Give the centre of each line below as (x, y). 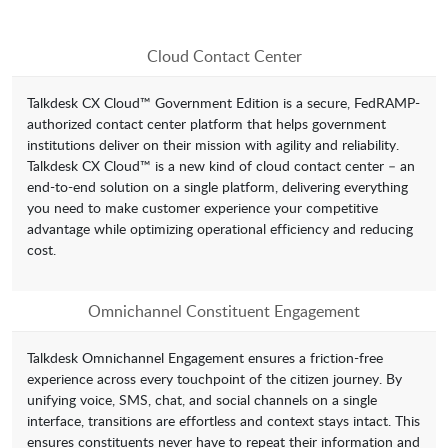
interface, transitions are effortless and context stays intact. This (223, 421)
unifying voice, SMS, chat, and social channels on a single (202, 400)
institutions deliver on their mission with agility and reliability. (213, 145)
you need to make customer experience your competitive (202, 208)
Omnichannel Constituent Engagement (224, 311)
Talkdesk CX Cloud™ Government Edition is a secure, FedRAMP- (223, 103)
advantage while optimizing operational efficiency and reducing (220, 229)
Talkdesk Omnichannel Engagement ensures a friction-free (205, 358)
